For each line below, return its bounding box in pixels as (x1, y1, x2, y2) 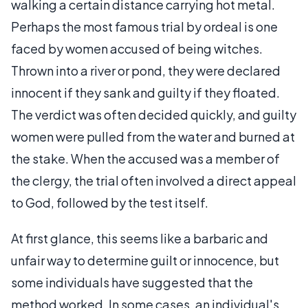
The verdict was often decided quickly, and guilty (11, 106, 296, 122)
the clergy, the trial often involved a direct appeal (11, 172, 296, 188)
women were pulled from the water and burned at (11, 128, 295, 144)
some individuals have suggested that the (11, 274, 253, 290)
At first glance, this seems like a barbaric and (11, 230, 268, 246)
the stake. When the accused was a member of (11, 150, 280, 166)
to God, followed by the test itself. (11, 194, 208, 210)
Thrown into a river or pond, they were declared (11, 62, 280, 78)
